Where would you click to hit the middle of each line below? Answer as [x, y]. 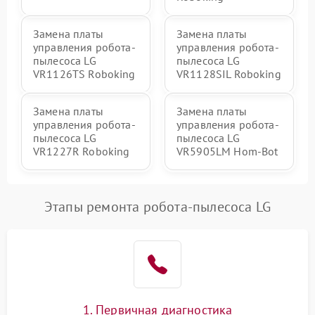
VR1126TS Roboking [84, 74]
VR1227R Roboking [82, 151]
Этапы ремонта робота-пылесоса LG [157, 207]
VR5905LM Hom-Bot [227, 151]
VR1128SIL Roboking [229, 74]
